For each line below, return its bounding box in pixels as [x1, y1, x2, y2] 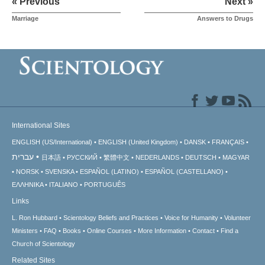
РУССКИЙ [67, 154, 98, 161]
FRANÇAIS [212, 138, 244, 146]
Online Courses [87, 227, 132, 235]
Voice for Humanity [164, 214, 218, 222]
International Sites [12, 121, 70, 130]
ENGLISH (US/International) [12, 138, 92, 146]
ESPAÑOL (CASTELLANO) [145, 168, 224, 176]
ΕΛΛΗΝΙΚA [12, 181, 43, 189]
